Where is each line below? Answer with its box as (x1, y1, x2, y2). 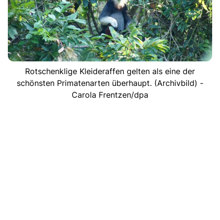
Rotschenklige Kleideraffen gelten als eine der (25, 66, 195, 76)
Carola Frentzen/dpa (72, 89, 148, 100)
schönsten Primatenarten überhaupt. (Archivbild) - (17, 78, 203, 88)
